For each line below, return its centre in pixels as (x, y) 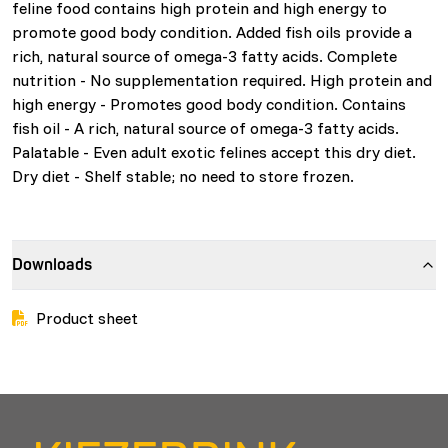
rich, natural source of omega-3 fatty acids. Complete (204, 56)
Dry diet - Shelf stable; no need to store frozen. (183, 176)
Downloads (52, 265)
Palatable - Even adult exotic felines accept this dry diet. (214, 152)
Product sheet (87, 318)
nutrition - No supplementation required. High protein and (222, 80)
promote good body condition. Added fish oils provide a (212, 32)
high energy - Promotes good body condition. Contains (209, 104)
